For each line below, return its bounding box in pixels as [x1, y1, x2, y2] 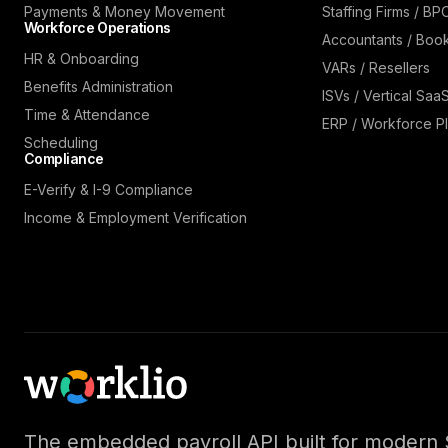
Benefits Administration [23, 77, 173, 95]
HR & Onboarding [23, 49, 139, 67]
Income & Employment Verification [23, 208, 247, 226]
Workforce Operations [23, 18, 171, 36]
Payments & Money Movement [23, 2, 225, 20]
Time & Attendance [23, 105, 150, 123]
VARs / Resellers [321, 58, 430, 76]
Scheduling [23, 133, 98, 151]
